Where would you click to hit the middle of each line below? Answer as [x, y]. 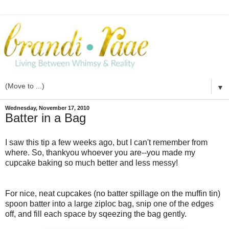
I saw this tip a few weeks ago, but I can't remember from [106, 142]
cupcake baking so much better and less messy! [91, 163]
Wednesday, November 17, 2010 [47, 108]
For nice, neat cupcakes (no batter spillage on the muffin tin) [113, 193]
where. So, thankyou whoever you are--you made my [100, 152]
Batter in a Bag [45, 118]
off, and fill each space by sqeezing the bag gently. [96, 214]
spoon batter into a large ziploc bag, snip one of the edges [109, 203]
